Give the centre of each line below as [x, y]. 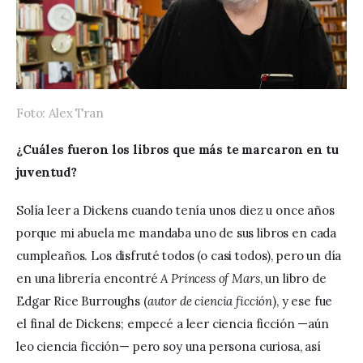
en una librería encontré [89, 279]
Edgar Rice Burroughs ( [82, 301]
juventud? [48, 172]
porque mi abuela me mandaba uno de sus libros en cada [178, 233]
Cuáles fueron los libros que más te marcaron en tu [182, 149]
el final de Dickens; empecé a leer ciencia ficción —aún [174, 324]
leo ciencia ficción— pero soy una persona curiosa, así [170, 347]
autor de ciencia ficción [210, 301]
